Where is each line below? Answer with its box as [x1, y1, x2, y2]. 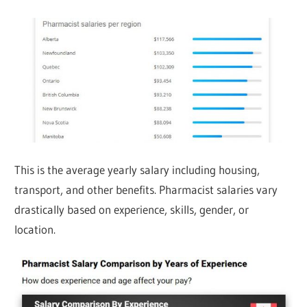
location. [14, 222, 56, 237]
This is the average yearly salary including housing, [14, 162, 260, 177]
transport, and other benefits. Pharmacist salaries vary [14, 182, 278, 197]
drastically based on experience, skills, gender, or [14, 202, 249, 217]
